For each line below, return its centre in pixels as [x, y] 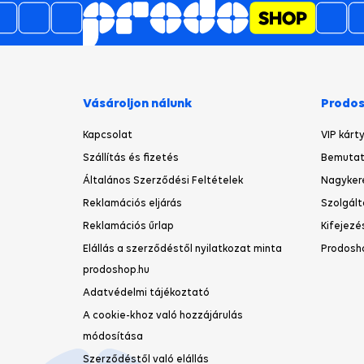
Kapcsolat [108, 135]
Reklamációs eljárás [132, 203]
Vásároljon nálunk [138, 103]
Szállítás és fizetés [131, 158]
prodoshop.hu [116, 270]
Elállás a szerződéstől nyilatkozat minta [182, 249]
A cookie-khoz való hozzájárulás [163, 315]
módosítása [113, 336]
